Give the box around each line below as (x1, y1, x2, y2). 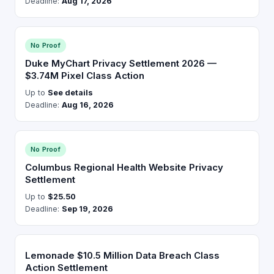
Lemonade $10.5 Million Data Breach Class (25, 250, 220, 261)
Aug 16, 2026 (62, 100, 114, 109)
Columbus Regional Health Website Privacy (25, 161, 223, 173)
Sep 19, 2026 (62, 204, 113, 213)
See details (48, 88, 93, 97)
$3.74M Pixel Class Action (25, 70, 144, 81)
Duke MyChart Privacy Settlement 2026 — (25, 57, 217, 69)
